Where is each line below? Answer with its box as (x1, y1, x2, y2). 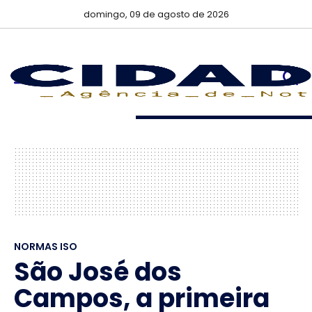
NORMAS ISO (14, 240, 77, 253)
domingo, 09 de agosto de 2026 (83, 8, 229, 21)
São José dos (14, 254, 182, 290)
